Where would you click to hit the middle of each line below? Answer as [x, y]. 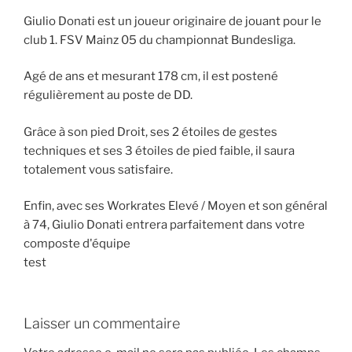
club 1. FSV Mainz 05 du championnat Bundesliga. [159, 40]
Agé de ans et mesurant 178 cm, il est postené [151, 77]
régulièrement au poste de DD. [108, 95]
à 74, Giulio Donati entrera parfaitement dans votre [164, 225]
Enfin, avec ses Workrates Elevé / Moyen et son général [176, 206]
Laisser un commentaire [102, 323]
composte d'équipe [77, 244]
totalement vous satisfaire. [98, 169]
